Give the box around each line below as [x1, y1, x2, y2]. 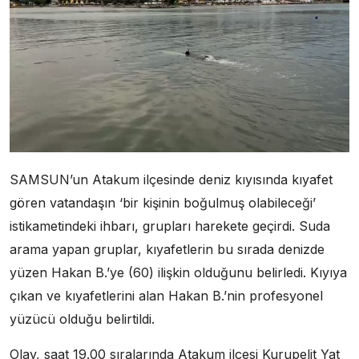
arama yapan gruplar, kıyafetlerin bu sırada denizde [10, 241, 325, 258]
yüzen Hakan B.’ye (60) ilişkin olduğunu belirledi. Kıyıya [10, 264, 347, 281]
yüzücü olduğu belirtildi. [10, 311, 155, 328]
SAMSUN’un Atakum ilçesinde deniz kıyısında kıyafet [10, 171, 333, 188]
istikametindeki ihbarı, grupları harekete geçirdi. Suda [10, 218, 330, 235]
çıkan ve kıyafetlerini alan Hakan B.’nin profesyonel [10, 288, 323, 305]
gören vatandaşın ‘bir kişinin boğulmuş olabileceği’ [10, 195, 316, 212]
